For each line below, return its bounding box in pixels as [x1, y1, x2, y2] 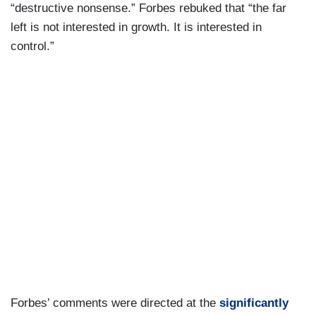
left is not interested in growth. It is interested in [11, 20, 262, 34]
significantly [219, 296, 288, 310]
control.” [11, 39, 54, 53]
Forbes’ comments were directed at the [11, 296, 219, 310]
